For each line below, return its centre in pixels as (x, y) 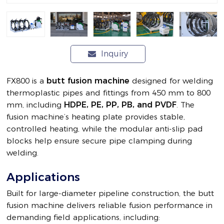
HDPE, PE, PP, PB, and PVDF (120, 104)
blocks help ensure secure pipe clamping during (99, 140)
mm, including (35, 104)
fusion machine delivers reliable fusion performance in (110, 205)
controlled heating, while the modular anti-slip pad (105, 128)
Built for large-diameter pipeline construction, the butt (110, 193)
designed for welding (171, 80)
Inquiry (113, 53)
